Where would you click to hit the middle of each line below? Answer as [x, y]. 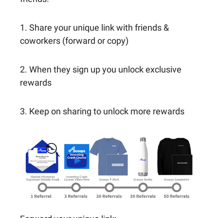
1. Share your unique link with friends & [94, 27]
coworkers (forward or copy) [74, 40]
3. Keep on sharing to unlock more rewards [102, 111]
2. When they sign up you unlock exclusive [101, 69]
